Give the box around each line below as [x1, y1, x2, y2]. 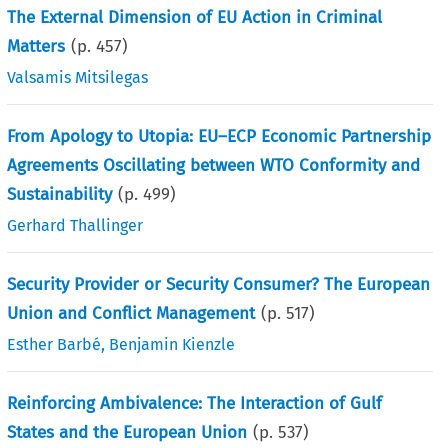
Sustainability [7, 183, 113, 205]
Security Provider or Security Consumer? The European [7, 273, 431, 295]
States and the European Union [7, 421, 248, 443]
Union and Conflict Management [7, 302, 256, 324]
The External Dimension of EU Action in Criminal [7, 6, 383, 28]
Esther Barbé [7, 334, 102, 354]
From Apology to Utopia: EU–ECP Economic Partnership [7, 125, 432, 147]
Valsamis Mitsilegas [7, 67, 149, 87]
